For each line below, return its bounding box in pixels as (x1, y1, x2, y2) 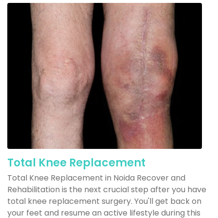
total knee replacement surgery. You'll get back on (7, 196, 201, 207)
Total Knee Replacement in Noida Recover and (7, 172, 185, 183)
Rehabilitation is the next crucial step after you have (7, 184, 206, 195)
